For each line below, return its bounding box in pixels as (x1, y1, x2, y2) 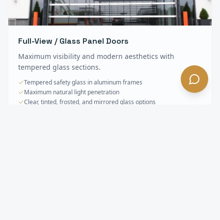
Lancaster (8, 185, 55, 198)
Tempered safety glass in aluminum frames (24, 78, 142, 86)
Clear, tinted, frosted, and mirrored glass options (24, 97, 156, 106)
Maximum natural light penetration (24, 87, 119, 96)
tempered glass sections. (18, 62, 101, 72)
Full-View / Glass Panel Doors (18, 35, 129, 46)
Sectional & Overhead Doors (8, 171, 140, 185)
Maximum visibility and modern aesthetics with (18, 51, 174, 61)
